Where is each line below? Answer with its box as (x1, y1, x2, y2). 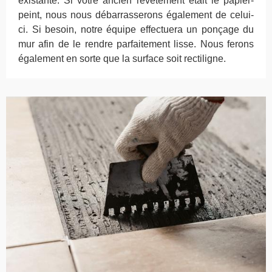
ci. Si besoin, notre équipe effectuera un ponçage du (18, 24, 254, 35)
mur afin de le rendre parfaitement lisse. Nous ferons (18, 38, 254, 49)
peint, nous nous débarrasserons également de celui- (18, 9, 254, 20)
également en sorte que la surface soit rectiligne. (18, 53, 226, 64)
